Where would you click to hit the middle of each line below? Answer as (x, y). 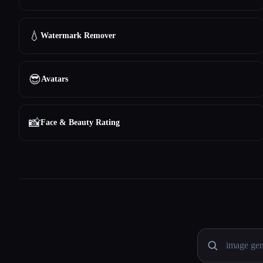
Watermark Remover (78, 36)
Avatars (55, 79)
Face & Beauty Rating (80, 122)
